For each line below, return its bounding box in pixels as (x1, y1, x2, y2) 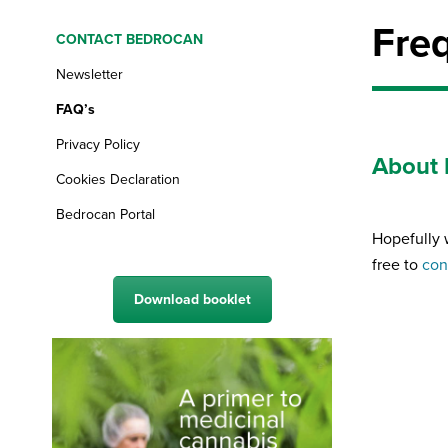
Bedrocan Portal (56, 206, 155, 223)
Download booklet (133, 291, 251, 308)
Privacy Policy (56, 136, 140, 153)
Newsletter (56, 66, 123, 83)
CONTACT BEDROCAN (56, 31, 203, 48)
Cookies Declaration (56, 171, 180, 188)
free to (372, 255, 422, 275)
